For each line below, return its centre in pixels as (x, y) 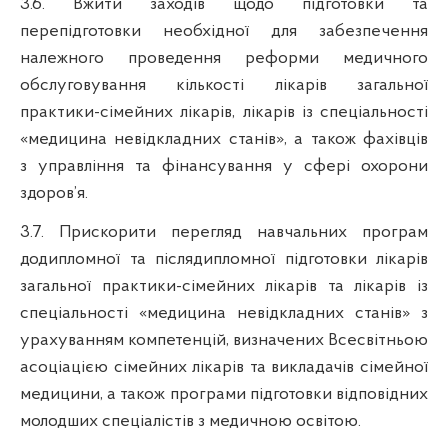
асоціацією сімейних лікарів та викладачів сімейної (224, 367)
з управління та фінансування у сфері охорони (224, 166)
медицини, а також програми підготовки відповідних (224, 394)
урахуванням (74, 340)
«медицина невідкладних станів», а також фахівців (224, 139)
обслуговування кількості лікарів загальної (224, 85)
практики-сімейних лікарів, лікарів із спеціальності (224, 112)
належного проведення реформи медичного (224, 58)
